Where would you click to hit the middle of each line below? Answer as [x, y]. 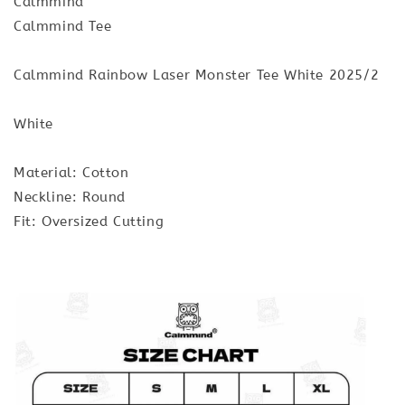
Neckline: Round [70, 197]
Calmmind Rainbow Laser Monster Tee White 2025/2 [197, 75]
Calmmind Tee [63, 26]
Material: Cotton [71, 172]
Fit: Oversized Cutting [89, 221]
